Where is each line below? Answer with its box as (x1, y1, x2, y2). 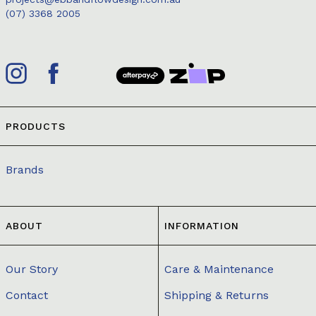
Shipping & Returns (164, 288, 269, 302)
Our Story (6, 262, 58, 276)
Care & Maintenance (164, 262, 274, 276)
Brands (6, 162, 44, 176)
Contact (6, 288, 48, 302)
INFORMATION (164, 219, 239, 231)
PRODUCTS (6, 120, 66, 132)
